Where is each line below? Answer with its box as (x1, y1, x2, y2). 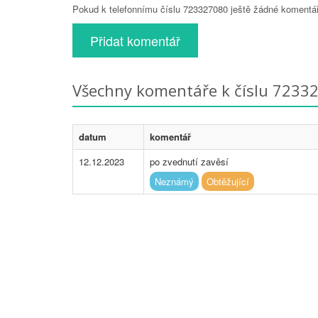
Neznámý (155, 174, 194, 188)
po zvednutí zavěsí (150, 154, 229, 168)
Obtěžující (207, 174, 249, 188)
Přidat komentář (90, 31, 180, 50)
